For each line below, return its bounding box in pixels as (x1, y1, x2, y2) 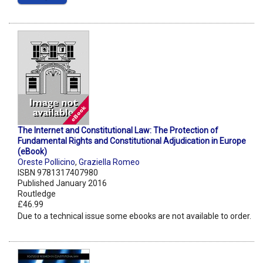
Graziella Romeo (79, 157, 140, 167)
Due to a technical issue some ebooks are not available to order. (18, 211, 251, 221)
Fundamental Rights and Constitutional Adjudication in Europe (18, 136, 246, 146)
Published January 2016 (18, 178, 107, 188)
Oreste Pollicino (18, 157, 75, 167)
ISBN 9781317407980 (18, 168, 98, 178)
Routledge (18, 189, 56, 199)
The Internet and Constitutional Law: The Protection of (18, 126, 218, 136)
